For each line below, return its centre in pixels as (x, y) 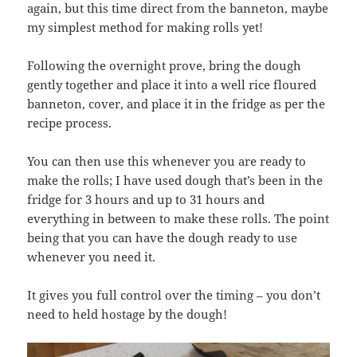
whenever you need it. (92, 256)
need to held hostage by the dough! (127, 314)
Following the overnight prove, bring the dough (165, 65)
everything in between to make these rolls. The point (178, 218)
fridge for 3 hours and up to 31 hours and (146, 199)
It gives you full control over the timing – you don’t (174, 294)
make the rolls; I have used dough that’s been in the (175, 180)
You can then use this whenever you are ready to (167, 161)
